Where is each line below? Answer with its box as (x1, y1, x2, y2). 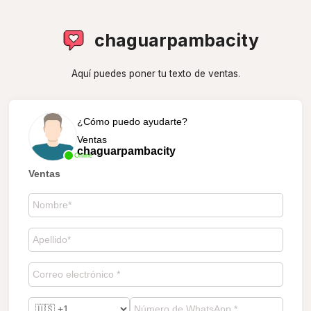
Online (74, 151, 92, 159)
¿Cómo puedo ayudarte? (76, 115, 187, 127)
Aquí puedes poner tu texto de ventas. (71, 68, 240, 79)
